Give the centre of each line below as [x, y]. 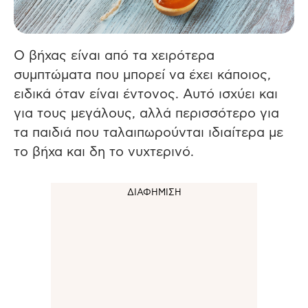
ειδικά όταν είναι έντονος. [98, 94]
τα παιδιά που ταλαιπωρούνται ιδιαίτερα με [148, 133]
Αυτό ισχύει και [230, 94]
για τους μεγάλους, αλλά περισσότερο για [146, 113]
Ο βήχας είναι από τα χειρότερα [114, 56]
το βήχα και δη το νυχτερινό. [104, 152]
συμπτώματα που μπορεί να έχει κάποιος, [142, 75]
